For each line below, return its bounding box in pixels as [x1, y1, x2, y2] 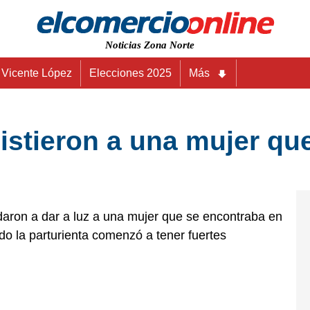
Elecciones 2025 [89, 67, 172, 79]
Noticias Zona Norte [105, 39, 194, 51]
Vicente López [1, 67, 72, 79]
